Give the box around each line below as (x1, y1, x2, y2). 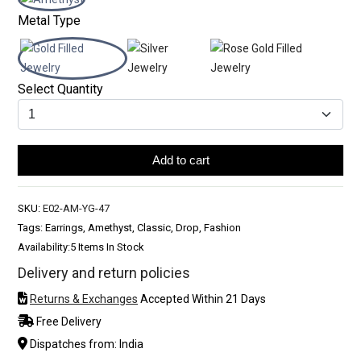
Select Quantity (18, 81, 103, 97)
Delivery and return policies (18, 263, 190, 281)
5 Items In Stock (70, 240, 144, 253)
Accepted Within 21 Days (138, 292, 266, 305)
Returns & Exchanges (30, 292, 138, 305)
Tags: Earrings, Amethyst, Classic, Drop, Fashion (18, 221, 241, 234)
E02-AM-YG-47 (43, 201, 110, 214)
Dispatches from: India (27, 337, 143, 351)
